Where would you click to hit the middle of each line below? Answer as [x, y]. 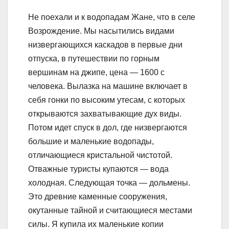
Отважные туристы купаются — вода [98, 169]
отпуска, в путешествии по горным [94, 58]
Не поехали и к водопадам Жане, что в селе [112, 17]
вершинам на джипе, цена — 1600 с [96, 72]
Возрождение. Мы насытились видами [101, 31]
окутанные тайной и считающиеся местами [110, 210]
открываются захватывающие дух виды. [105, 113]
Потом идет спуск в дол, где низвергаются [108, 127]
